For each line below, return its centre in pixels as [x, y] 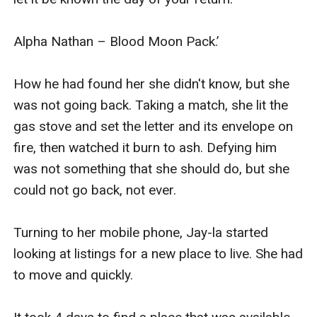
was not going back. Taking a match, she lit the [151, 105]
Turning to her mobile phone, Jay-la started [141, 232]
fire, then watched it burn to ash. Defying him [145, 147]
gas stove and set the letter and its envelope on [154, 126]
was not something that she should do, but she [152, 168]
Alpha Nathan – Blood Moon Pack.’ [116, 41]
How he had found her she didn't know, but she [152, 83]
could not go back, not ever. [95, 190]
